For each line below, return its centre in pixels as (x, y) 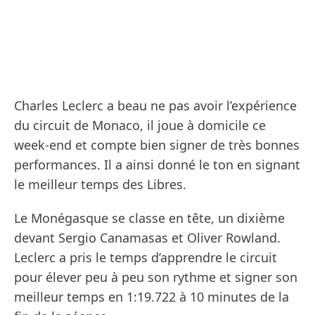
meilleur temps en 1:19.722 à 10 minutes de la (152, 296)
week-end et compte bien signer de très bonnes (157, 144)
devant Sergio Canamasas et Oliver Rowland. (147, 237)
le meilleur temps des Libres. (100, 184)
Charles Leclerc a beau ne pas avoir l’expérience (155, 105)
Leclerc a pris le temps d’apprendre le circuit (146, 257)
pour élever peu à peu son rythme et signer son (156, 277)
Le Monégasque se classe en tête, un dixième (149, 218)
